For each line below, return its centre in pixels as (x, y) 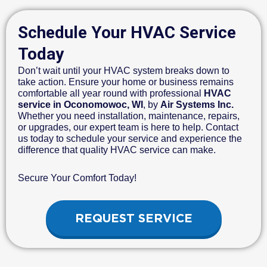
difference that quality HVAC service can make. (117, 150)
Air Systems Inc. (197, 105)
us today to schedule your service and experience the (130, 139)
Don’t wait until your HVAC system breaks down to (124, 71)
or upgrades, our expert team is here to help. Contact (128, 128)
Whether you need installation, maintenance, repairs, (129, 116)
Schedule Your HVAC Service (127, 33)
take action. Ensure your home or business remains (126, 82)
